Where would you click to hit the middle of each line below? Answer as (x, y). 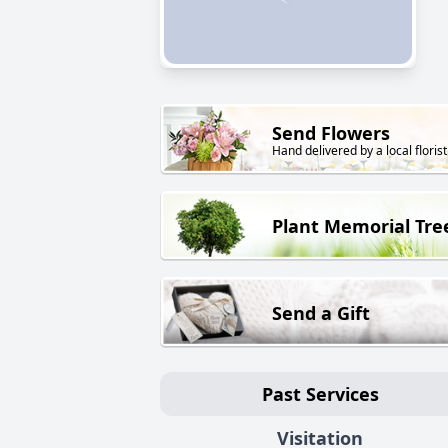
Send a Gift (321, 312)
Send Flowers (331, 133)
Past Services (320, 393)
